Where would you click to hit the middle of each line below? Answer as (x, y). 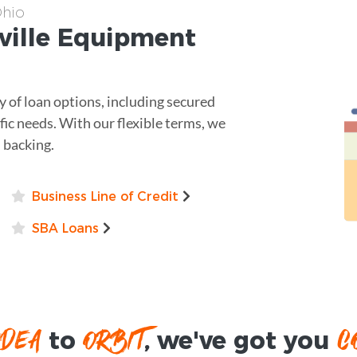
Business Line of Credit (105, 196)
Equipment (127, 37)
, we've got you (240, 340)
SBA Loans (65, 228)
